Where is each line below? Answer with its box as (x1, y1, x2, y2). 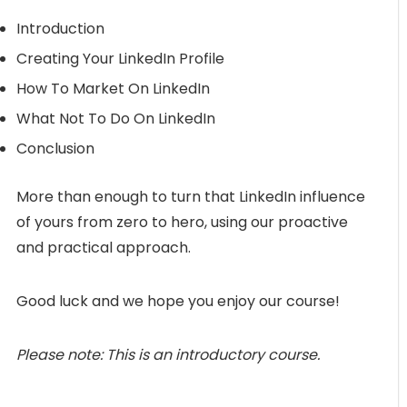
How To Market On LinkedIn (16, 77, 210, 99)
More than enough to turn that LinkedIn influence (16, 185, 365, 207)
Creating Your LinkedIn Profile (16, 47, 224, 69)
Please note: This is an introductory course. (16, 343, 320, 365)
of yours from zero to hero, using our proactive (16, 211, 348, 233)
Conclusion (16, 137, 94, 159)
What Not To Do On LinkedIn (16, 107, 215, 129)
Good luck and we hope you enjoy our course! (16, 290, 340, 312)
